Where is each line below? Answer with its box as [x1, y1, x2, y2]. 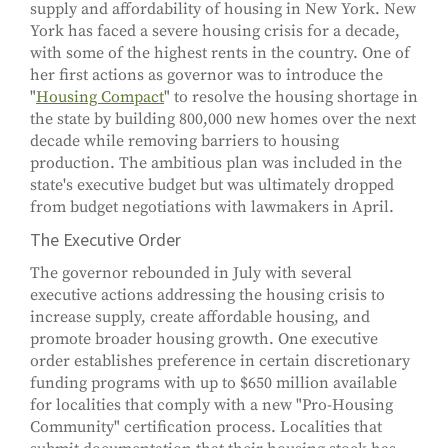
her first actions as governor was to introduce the [30, 65, 383, 86]
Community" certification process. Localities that [30, 417, 382, 438]
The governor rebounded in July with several [30, 263, 352, 284]
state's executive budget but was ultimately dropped [30, 175, 394, 196]
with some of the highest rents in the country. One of [30, 43, 410, 64]
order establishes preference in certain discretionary [30, 351, 410, 372]
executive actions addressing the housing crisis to [30, 285, 385, 306]
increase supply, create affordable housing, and [30, 307, 370, 328]
